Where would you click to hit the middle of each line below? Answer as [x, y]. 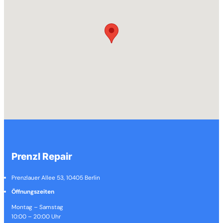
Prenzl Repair [42, 156]
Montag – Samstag [38, 207]
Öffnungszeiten [33, 192]
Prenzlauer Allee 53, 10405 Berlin [56, 177]
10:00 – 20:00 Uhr [36, 217]
